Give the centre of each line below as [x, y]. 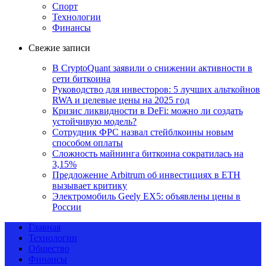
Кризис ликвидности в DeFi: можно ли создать [148, 110]
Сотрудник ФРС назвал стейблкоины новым [143, 132]
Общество [49, 248]
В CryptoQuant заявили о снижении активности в [152, 68]
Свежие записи [59, 47]
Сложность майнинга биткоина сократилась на [148, 153]
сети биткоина [81, 78]
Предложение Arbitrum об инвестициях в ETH [146, 175]
